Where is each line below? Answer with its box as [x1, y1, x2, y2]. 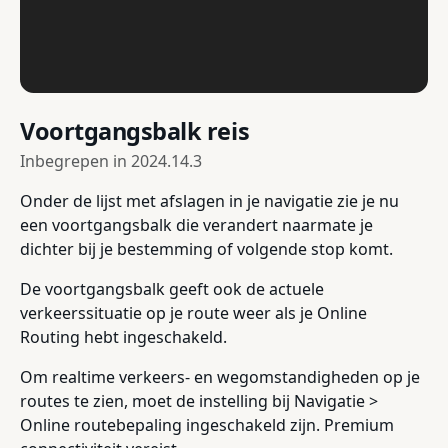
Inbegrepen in [20, 149, 131, 172]
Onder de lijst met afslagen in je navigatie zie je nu [20, 189, 399, 212]
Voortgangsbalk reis [20, 114, 250, 147]
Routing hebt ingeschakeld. [20, 325, 227, 348]
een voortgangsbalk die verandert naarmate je [20, 213, 373, 236]
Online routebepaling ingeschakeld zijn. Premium [20, 413, 394, 436]
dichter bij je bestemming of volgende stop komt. [20, 237, 393, 260]
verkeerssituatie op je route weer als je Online [20, 301, 367, 324]
